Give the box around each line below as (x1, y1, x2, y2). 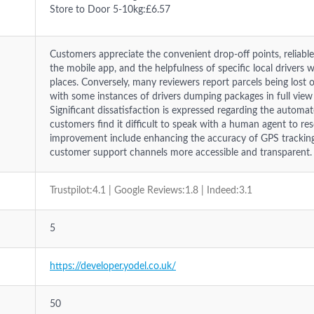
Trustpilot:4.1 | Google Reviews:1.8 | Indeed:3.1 (50, 186, 252, 196)
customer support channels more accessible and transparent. (50, 148, 312, 158)
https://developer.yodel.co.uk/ (50, 261, 176, 271)
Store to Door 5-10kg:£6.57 (50, 5, 170, 15)
